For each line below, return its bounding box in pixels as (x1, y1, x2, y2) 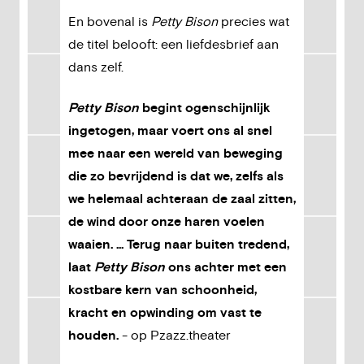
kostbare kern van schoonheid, (68, 282, 257, 298)
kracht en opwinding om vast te (68, 305, 262, 321)
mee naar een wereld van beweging (68, 145, 283, 162)
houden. (68, 327, 119, 344)
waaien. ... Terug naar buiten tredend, (68, 236, 289, 253)
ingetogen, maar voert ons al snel (68, 123, 272, 139)
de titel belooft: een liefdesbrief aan (68, 37, 279, 53)
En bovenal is (68, 14, 151, 30)
